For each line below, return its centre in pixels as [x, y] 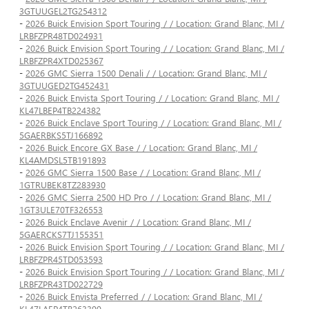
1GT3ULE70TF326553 [61, 210]
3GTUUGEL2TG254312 [63, 11]
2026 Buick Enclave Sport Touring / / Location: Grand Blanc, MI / [153, 123]
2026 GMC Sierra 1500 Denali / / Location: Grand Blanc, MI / [146, 73]
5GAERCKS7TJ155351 [61, 235]
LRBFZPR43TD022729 [61, 284]
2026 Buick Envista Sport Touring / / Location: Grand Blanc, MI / [152, 98]
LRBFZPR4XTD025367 [61, 61]
